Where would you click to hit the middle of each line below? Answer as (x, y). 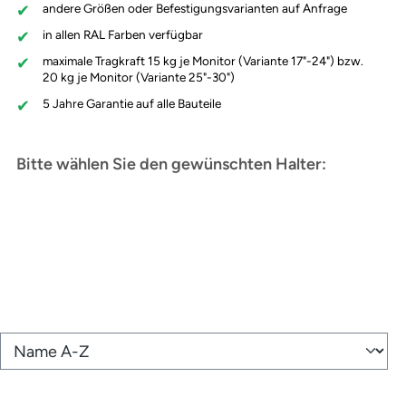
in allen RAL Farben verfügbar (122, 35)
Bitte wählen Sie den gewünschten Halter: (171, 164)
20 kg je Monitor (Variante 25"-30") (138, 77)
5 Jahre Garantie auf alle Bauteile (131, 103)
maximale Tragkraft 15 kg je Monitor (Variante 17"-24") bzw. (203, 60)
